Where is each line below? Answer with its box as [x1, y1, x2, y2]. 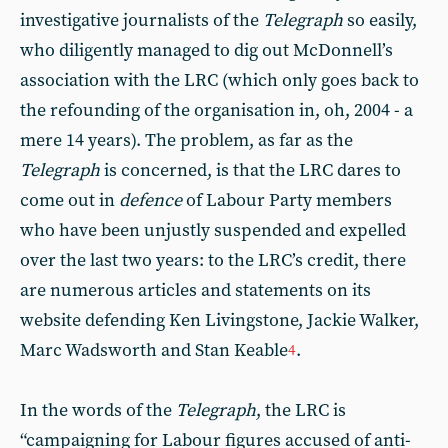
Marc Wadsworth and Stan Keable [20, 339, 288, 362]
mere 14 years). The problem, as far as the [20, 129, 353, 152]
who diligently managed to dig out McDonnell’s [20, 39, 393, 62]
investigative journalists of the [20, 9, 263, 32]
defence [119, 189, 182, 212]
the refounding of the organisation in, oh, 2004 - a [20, 99, 413, 122]
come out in [20, 189, 119, 212]
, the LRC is [256, 399, 346, 422]
